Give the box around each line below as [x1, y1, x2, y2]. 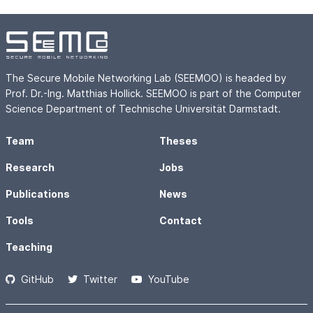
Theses [159, 135, 198, 147]
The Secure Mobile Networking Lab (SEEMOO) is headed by [6, 72, 286, 84]
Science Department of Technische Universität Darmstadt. [6, 103, 281, 115]
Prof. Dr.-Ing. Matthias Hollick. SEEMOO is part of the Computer [6, 87, 301, 99]
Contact [159, 214, 202, 226]
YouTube [148, 273, 189, 285]
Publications [6, 188, 70, 200]
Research [6, 161, 54, 173]
